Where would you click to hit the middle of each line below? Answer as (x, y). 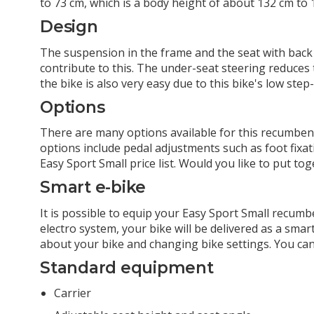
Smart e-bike (93, 187)
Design (69, 27)
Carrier (73, 293)
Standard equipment (127, 267)
